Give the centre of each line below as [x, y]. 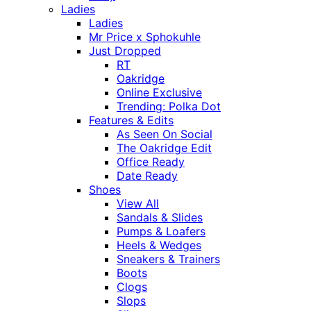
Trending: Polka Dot [169, 107]
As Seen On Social [165, 134]
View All [138, 204]
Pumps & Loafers [161, 232]
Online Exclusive [159, 93]
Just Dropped [125, 51]
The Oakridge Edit [164, 148]
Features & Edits [131, 120]
